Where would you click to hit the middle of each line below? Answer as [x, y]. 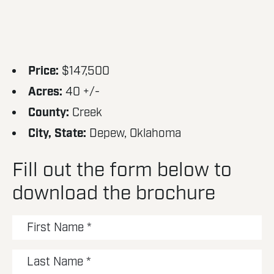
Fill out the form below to [122, 171]
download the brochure [114, 194]
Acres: [45, 92]
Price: [43, 71]
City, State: [57, 134]
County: [49, 113]
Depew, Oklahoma [135, 134]
